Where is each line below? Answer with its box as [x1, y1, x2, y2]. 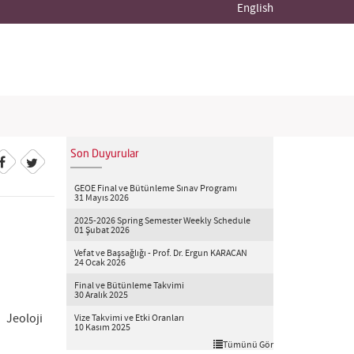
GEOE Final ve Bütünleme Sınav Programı [73, 183, 237, 195]
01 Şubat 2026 [73, 224, 130, 237]
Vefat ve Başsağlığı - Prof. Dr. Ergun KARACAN [73, 247, 247, 260]
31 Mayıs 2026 [73, 192, 129, 205]
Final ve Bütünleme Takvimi [73, 280, 184, 292]
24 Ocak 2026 [73, 257, 126, 269]
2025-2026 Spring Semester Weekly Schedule [73, 215, 250, 228]
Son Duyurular [70, 149, 139, 160]
